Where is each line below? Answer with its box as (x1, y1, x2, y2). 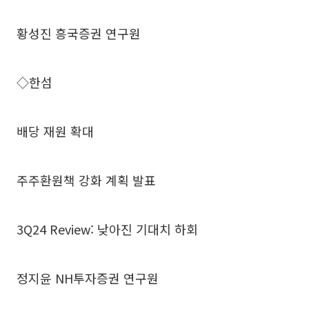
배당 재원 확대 (17, 121, 94, 140)
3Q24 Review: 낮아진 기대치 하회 (17, 219, 198, 238)
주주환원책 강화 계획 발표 (17, 170, 156, 189)
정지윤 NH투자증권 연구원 (17, 268, 159, 287)
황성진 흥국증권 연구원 (17, 23, 141, 42)
